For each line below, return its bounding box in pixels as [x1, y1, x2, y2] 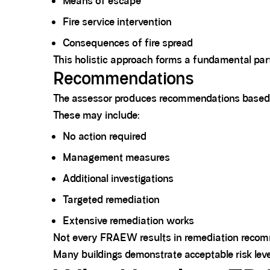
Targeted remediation [63, 193, 160, 207]
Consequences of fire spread [63, 36, 193, 50]
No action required [63, 130, 146, 143]
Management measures [63, 151, 170, 165]
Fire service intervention [63, 15, 172, 29]
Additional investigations [63, 172, 174, 186]
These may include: [53, 108, 140, 122]
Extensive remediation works [63, 214, 194, 228]
